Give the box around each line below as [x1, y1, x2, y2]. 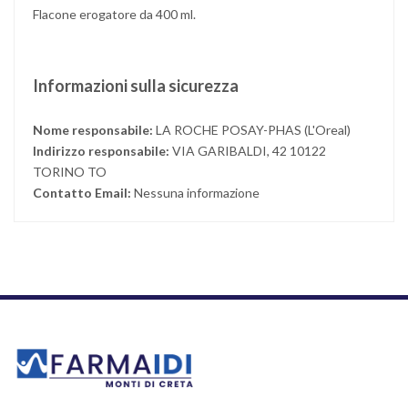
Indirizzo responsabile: [33, 142, 172, 158]
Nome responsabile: [33, 121, 156, 138]
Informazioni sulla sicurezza [33, 75, 239, 96]
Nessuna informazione [134, 184, 260, 200]
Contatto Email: [33, 184, 134, 200]
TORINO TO [33, 163, 107, 179]
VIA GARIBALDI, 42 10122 [172, 142, 326, 158]
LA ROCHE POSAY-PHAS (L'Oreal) [156, 121, 351, 138]
